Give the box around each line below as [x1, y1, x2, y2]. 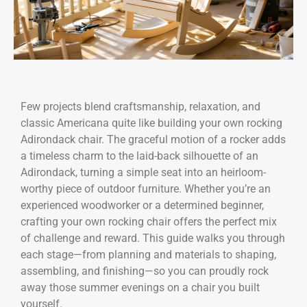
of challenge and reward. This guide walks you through [21, 232, 285, 245]
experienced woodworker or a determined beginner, [21, 199, 264, 212]
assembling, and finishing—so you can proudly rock [21, 265, 269, 278]
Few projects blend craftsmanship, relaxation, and [21, 100, 260, 114]
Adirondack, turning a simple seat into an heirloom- [21, 166, 266, 180]
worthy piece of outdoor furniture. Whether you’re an [21, 182, 271, 196]
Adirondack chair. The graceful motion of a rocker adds [21, 133, 286, 147]
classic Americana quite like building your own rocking [21, 116, 282, 130]
